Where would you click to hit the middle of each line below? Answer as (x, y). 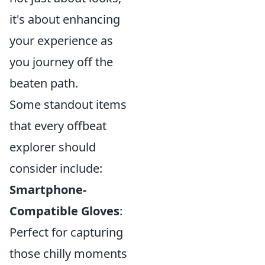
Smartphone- (48, 189)
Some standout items (68, 104)
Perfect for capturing (66, 232)
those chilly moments (68, 253)
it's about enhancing (65, 19)
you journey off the (61, 62)
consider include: (56, 168)
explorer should (53, 147)
